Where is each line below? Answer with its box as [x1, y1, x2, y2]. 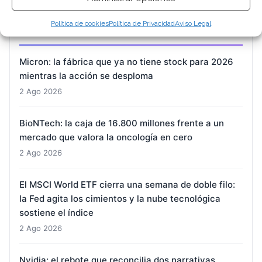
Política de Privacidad [109, 19, 175, 27]
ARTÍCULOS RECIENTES [19, 25, 137, 37]
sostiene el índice [19, 206, 94, 218]
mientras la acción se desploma [19, 70, 153, 81]
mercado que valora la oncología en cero [19, 131, 192, 143]
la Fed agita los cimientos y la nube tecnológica [19, 192, 220, 204]
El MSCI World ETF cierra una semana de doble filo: [19, 178, 235, 190]
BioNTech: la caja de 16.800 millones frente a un [19, 117, 224, 129]
